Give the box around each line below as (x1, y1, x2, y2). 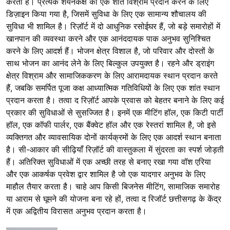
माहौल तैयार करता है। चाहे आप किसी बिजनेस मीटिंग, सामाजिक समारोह (6, 181, 220, 192)
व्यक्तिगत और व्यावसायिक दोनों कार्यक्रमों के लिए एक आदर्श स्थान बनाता (6, 132, 221, 143)
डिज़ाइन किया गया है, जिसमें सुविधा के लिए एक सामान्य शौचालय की (6, 9, 206, 20)
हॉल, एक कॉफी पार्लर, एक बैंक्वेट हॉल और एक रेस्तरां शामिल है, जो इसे (6, 120, 216, 130)
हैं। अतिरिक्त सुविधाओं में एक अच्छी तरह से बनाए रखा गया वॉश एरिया (6, 157, 211, 167)
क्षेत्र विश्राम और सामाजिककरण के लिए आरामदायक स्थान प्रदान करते (6, 70, 218, 81)
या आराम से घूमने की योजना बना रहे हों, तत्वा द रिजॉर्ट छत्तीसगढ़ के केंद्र (6, 194, 221, 204)
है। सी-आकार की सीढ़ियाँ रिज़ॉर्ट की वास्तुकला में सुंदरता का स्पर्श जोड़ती (6, 144, 224, 155)
